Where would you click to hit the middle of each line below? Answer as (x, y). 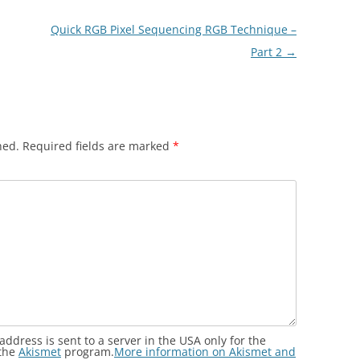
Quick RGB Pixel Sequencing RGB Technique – (173, 29)
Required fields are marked (98, 145)
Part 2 (268, 51)
